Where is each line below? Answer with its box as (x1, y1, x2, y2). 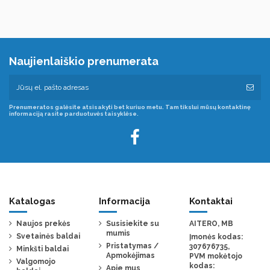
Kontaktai (189, 196, 233, 207)
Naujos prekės (16, 219, 71, 228)
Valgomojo (16, 257, 55, 266)
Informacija (99, 196, 151, 207)
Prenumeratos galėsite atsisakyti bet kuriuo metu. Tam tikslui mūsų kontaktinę (9, 103, 251, 110)
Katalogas (9, 196, 55, 207)
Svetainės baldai (16, 231, 80, 240)
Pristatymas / (106, 241, 159, 250)
